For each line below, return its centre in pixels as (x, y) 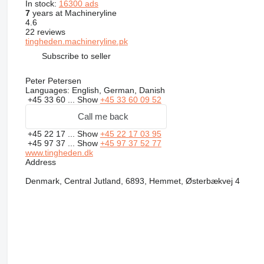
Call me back (103, 117)
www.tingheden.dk (59, 152)
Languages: (47, 90)
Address (40, 162)
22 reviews (45, 32)
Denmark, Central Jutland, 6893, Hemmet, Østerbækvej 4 (132, 181)
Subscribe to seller (76, 56)
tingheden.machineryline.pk (76, 41)
